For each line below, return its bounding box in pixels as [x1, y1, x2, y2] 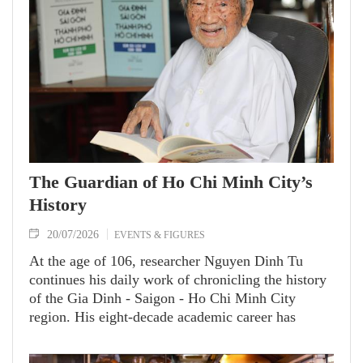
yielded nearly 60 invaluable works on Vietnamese [29, 327, 327, 344]
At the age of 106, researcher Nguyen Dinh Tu [29, 253, 303, 270]
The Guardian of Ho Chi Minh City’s [29, 172, 313, 193]
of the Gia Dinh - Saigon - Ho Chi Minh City [29, 290, 296, 307]
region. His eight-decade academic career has [29, 309, 296, 326]
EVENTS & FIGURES [114, 228, 205, 241]
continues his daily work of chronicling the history [29, 271, 327, 288]
